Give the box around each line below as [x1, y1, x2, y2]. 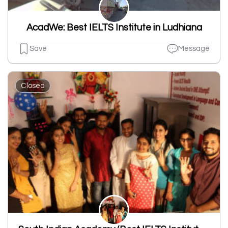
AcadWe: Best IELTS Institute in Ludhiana [26, 22, 202, 33]
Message [178, 45, 210, 53]
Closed [21, 81, 45, 90]
